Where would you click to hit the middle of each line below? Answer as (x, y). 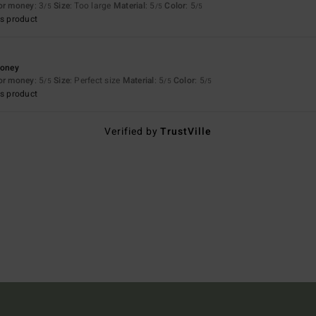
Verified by (132, 131)
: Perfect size (96, 80)
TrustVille (186, 131)
